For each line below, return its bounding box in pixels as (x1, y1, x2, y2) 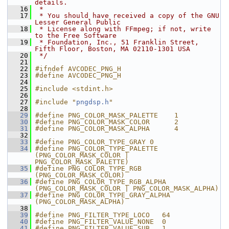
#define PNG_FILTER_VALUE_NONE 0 (35, 218, 166, 225)
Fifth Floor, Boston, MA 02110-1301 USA (35, 45, 190, 53)
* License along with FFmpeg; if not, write (35, 25, 211, 33)
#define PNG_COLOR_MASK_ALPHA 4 (35, 125, 178, 132)
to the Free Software (35, 32, 117, 39)
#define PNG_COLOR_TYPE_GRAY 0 (35, 138, 154, 146)
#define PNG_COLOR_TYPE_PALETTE (35, 145, 158, 152)
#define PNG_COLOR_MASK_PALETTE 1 (35, 111, 178, 119)
